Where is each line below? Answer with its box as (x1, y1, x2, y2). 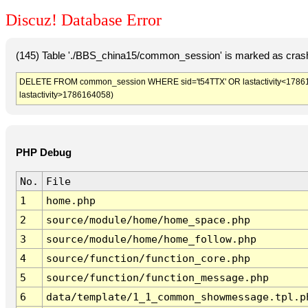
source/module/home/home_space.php (45, 214, 250, 226)
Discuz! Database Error (5, 11, 162, 30)
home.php (45, 195, 96, 207)
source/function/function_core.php (45, 252, 250, 265)
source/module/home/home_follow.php (45, 233, 256, 245)
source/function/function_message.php (45, 272, 269, 284)
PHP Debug (15, 147, 71, 159)
